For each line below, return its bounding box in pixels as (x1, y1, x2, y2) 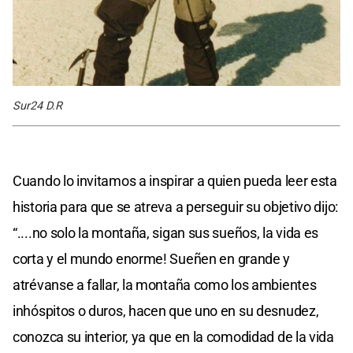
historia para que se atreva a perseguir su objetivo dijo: (13, 198, 338, 215)
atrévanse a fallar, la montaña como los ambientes (13, 276, 317, 293)
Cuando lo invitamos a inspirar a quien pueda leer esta (13, 172, 337, 189)
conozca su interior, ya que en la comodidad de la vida (13, 328, 334, 345)
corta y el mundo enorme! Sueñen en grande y (13, 250, 291, 267)
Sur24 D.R (13, 98, 62, 113)
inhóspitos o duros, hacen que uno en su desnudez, (13, 302, 319, 319)
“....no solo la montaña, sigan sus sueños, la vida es (13, 224, 319, 241)
